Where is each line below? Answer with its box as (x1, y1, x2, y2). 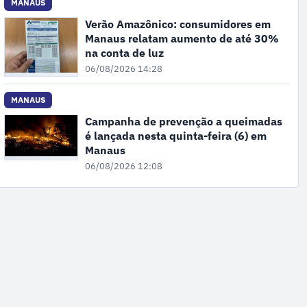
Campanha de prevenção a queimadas (84, 114, 282, 130)
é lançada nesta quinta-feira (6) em (84, 128, 267, 144)
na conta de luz (84, 45, 164, 61)
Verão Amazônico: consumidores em (84, 16, 271, 32)
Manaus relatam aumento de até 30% (84, 31, 279, 47)
